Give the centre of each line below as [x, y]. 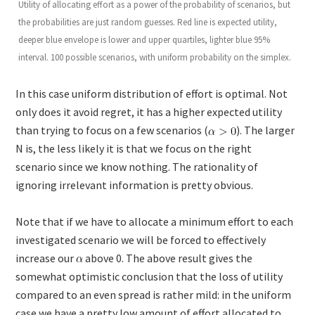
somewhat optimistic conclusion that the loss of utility [149, 276]
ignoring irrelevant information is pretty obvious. [135, 185]
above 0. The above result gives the [168, 258]
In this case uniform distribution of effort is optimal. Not [152, 93]
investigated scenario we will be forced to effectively [141, 239]
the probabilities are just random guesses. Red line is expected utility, [148, 22]
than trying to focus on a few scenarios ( [112, 130]
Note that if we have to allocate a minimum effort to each [155, 221]
